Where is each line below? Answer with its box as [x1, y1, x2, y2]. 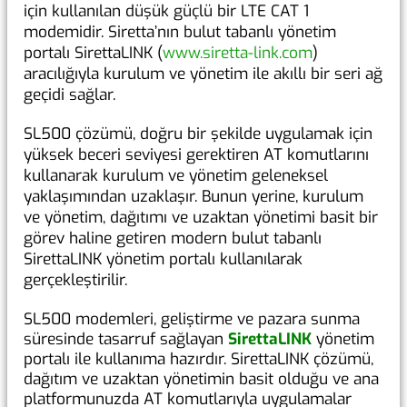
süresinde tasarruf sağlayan [24, 329, 228, 351]
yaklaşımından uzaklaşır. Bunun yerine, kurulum [24, 186, 363, 208]
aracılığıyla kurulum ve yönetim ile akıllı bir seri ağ [24, 64, 382, 85]
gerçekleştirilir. [24, 270, 127, 292]
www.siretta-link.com [163, 43, 313, 65]
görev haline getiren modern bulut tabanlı [24, 228, 322, 250]
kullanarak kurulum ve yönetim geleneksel [24, 165, 328, 187]
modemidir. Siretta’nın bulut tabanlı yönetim [24, 22, 336, 44]
